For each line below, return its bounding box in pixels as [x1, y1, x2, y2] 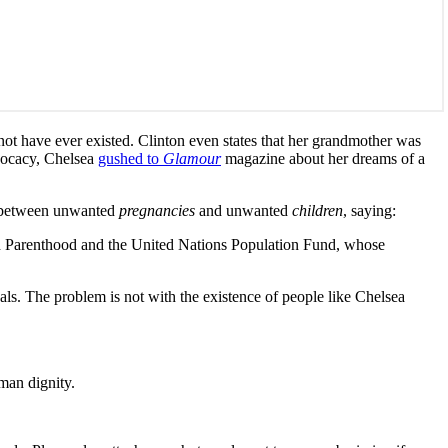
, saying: [343, 201, 396, 219]
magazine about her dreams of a [221, 149, 425, 167]
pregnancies [119, 201, 199, 219]
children [292, 201, 343, 219]
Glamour [163, 149, 221, 167]
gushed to [98, 149, 163, 167]
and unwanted [199, 201, 292, 219]
